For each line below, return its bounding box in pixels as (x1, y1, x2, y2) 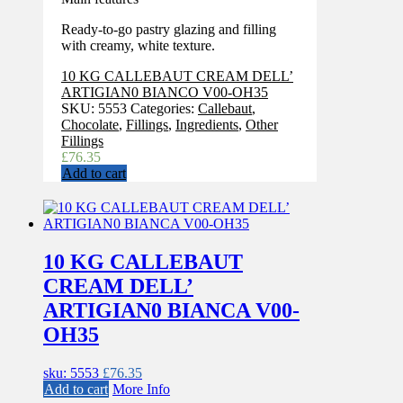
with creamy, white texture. (61, 37, 215, 53)
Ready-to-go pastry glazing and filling (61, 21, 276, 37)
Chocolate (61, 116, 119, 132)
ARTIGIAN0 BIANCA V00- (43, 298, 300, 322)
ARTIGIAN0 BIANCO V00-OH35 (61, 84, 268, 100)
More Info (112, 381, 170, 397)
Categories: (130, 100, 198, 116)
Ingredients (175, 116, 238, 132)
